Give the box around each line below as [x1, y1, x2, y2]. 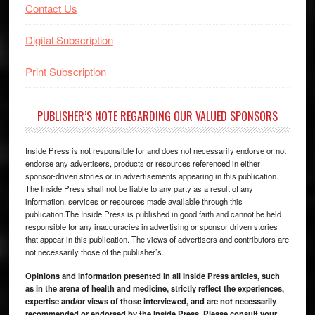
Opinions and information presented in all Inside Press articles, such [25, 269, 280, 281]
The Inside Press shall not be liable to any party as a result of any [25, 182, 253, 194]
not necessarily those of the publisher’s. [25, 245, 164, 257]
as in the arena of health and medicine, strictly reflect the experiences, [25, 282, 284, 294]
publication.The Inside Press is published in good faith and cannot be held [25, 207, 281, 219]
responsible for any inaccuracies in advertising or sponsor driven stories [25, 220, 278, 232]
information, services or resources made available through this [25, 195, 243, 207]
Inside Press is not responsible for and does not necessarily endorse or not [25, 144, 286, 156]
